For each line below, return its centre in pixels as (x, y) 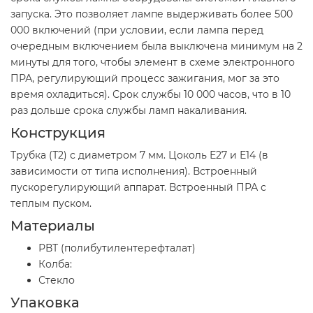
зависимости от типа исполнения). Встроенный (134, 171)
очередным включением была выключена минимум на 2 (156, 46)
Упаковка (45, 302)
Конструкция (58, 132)
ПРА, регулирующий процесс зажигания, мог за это (145, 78)
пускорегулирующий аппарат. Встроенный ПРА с (138, 187)
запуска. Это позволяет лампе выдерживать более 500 (152, 14)
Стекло (57, 280)
